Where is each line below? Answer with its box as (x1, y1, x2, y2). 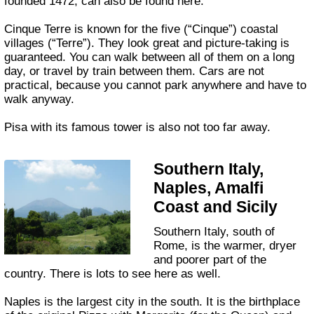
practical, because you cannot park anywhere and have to (4, 78, 307, 92)
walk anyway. (4, 92, 75, 106)
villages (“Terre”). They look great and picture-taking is (4, 36, 290, 50)
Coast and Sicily (153, 198, 278, 217)
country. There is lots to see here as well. (4, 266, 221, 280)
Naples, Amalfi (153, 179, 264, 198)
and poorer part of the (153, 252, 267, 266)
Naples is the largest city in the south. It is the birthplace (4, 294, 301, 308)
